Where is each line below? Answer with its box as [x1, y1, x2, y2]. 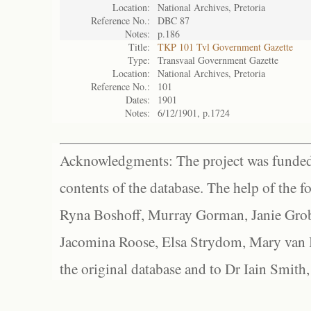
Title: [128, 40, 150, 53]
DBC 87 [158, 14, 190, 27]
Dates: [126, 93, 150, 106]
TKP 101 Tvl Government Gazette [158, 40, 293, 53]
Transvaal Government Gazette [158, 53, 278, 67]
